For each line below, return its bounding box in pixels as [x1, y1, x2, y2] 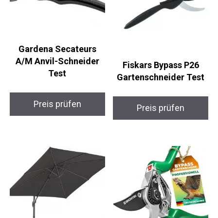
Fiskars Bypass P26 [122, 60, 199, 71]
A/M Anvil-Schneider [15, 55, 99, 66]
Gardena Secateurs [18, 43, 96, 54]
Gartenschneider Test [117, 72, 205, 83]
